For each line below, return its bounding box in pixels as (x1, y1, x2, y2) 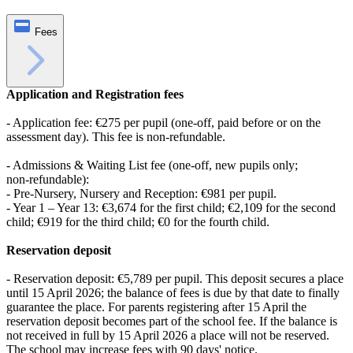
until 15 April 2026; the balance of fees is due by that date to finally (6, 285, 340, 299)
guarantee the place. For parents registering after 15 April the (6, 299, 307, 314)
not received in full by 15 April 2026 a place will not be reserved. (6, 328, 329, 342)
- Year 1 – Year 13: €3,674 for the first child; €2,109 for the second (6, 200, 336, 214)
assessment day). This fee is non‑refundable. (6, 129, 225, 143)
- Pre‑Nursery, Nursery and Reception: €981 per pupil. (6, 186, 277, 200)
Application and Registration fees (6, 87, 184, 101)
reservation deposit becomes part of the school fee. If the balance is (6, 314, 337, 328)
